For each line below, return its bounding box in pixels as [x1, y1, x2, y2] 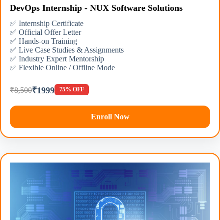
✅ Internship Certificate [10, 19, 83, 27]
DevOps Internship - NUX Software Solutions [10, 2, 183, 13]
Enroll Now [90, 112, 130, 121]
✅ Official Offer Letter [10, 27, 81, 36]
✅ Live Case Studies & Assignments [10, 45, 124, 54]
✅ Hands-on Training [10, 36, 77, 45]
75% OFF [59, 86, 84, 93]
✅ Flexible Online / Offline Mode [10, 63, 115, 72]
